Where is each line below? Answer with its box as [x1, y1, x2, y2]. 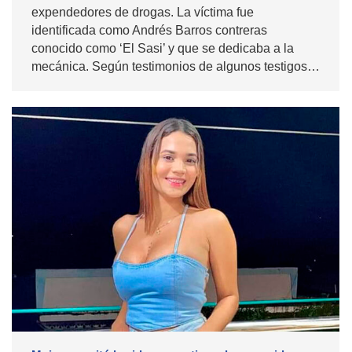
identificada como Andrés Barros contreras [31, 24, 267, 38]
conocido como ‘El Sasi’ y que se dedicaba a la [31, 42, 294, 56]
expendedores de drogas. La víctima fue [31, 5, 254, 20]
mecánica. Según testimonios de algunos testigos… [31, 60, 320, 74]
